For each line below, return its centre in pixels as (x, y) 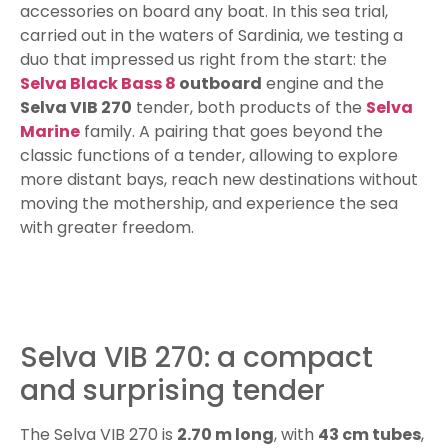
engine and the (323, 84)
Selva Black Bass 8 (98, 84)
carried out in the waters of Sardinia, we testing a (211, 36)
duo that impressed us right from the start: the (203, 60)
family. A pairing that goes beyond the (231, 132)
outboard (219, 84)
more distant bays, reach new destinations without (219, 180)
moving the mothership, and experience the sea (209, 204)
